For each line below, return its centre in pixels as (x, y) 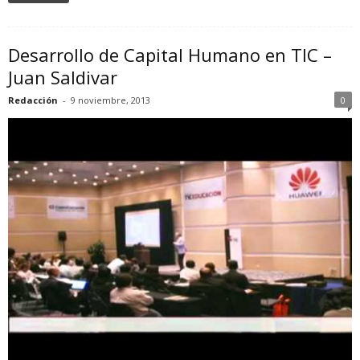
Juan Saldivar (63, 78)
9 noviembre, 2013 (110, 100)
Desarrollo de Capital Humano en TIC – (170, 55)
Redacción (33, 100)
